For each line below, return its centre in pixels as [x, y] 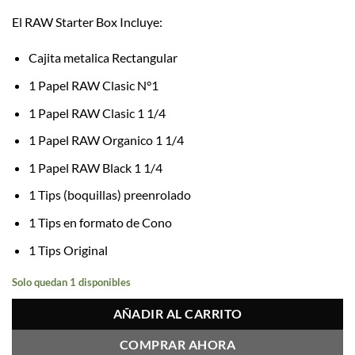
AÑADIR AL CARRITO [177, 314]
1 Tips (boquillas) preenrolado [109, 195]
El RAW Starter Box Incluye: [87, 21]
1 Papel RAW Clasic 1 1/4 [97, 113]
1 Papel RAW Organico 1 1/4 [106, 140]
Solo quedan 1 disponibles [71, 282]
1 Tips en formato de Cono [100, 222]
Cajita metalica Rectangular [103, 58]
